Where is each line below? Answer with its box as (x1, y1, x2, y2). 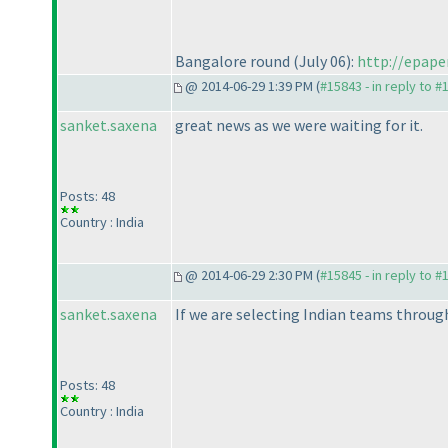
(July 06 (293, 51, 346, 72)
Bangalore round (175, 51, 293, 72)
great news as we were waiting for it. (175, 115, 423, 136)
